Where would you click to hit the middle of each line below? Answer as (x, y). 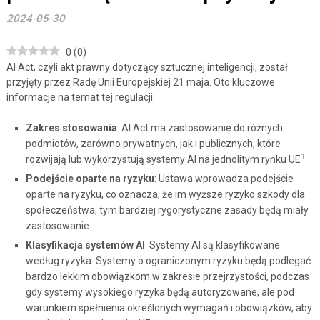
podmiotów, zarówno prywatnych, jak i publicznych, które (153, 144)
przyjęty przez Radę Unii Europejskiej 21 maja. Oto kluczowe (140, 82)
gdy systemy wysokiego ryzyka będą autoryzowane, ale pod (160, 292)
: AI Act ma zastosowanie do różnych (200, 128)
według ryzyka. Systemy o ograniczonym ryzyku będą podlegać (168, 261)
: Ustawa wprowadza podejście (224, 179)
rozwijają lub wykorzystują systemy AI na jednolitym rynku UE (163, 160)
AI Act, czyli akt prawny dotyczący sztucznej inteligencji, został (147, 67)
